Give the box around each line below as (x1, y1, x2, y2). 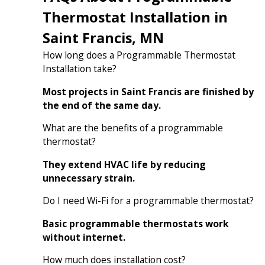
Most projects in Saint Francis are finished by (42, 85, 254, 98)
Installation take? (42, 62, 117, 75)
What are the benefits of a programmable (42, 121, 223, 135)
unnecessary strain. (42, 171, 135, 185)
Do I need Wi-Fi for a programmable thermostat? (42, 194, 254, 208)
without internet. (42, 230, 125, 244)
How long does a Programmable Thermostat (42, 48, 235, 62)
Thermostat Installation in (42, 7, 228, 27)
